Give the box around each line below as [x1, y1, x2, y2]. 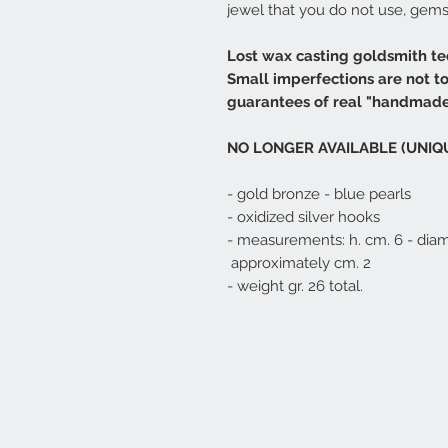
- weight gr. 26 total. [227, 277, 363, 296]
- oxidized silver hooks [227, 208, 380, 227]
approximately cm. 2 [227, 254, 371, 273]
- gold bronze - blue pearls [227, 185, 411, 204]
